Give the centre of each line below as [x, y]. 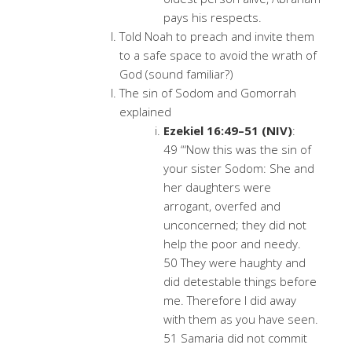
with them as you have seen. [241, 319]
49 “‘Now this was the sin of [237, 149]
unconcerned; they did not [235, 225]
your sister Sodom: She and [239, 168]
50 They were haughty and [235, 262]
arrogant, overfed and [222, 206]
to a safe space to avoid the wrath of [218, 55]
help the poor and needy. [232, 244]
